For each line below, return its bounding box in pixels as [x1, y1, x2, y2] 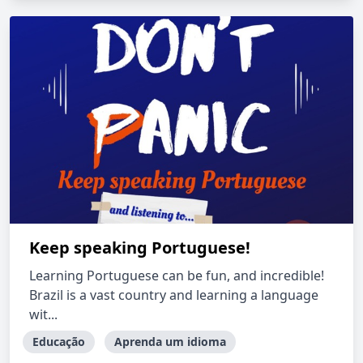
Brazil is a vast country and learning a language [29, 286, 318, 304]
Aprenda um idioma [114, 334, 226, 349]
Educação [32, 334, 85, 349]
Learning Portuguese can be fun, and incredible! [29, 267, 324, 284]
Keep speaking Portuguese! [29, 237, 250, 258]
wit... [29, 305, 58, 323]
